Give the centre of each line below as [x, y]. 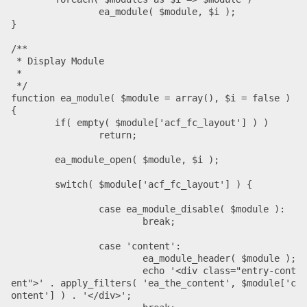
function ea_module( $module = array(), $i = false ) [151, 98]
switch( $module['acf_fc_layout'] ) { [33, 184]
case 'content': [55, 246]
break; [77, 221]
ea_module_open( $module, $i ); [33, 159]
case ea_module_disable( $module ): [55, 209]
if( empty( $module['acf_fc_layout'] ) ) [33, 122]
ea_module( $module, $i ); [55, 11]
